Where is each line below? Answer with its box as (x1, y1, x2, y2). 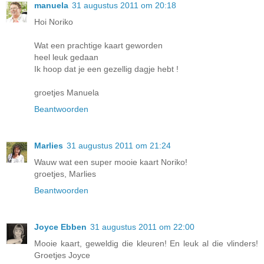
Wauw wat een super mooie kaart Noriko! (34, 157, 187, 167)
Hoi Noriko (34, 16, 73, 27)
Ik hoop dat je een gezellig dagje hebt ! (34, 64, 179, 74)
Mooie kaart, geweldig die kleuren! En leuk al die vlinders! (34, 238, 258, 248)
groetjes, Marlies (34, 169, 96, 179)
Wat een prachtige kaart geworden (34, 40, 163, 50)
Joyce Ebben (34, 222, 87, 232)
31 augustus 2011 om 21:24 (67, 140, 171, 150)
